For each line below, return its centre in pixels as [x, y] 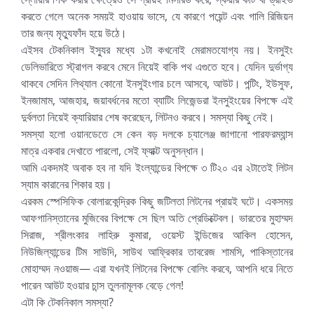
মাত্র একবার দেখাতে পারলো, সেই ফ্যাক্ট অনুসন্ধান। [113, 150]
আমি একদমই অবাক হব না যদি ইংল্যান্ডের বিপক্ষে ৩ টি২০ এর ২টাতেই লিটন [157, 167]
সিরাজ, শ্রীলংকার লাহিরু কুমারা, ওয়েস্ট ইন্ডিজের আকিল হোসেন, [157, 234]
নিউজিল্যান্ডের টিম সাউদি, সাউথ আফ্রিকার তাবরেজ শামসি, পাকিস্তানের [157, 251]
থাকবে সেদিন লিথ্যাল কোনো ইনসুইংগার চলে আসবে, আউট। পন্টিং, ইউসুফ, [157, 83]
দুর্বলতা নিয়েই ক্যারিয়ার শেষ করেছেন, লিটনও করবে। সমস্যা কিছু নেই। [148, 117]
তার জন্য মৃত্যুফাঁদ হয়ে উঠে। [74, 33]
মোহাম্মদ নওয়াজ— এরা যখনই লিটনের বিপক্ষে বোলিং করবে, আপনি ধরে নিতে [157, 268]
